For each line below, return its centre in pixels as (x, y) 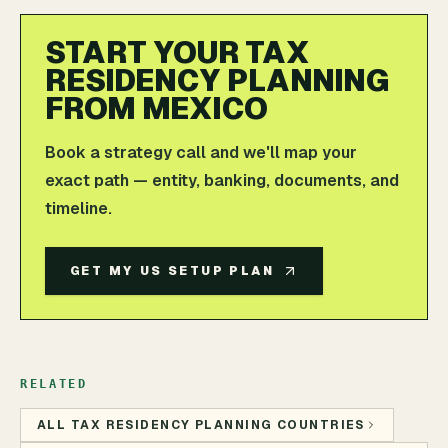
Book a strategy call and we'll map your (201, 152)
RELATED (54, 384)
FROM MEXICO (156, 108)
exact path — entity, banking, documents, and (222, 180)
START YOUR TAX (177, 52)
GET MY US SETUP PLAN (172, 271)
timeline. (78, 208)
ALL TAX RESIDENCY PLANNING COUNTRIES (201, 425)
